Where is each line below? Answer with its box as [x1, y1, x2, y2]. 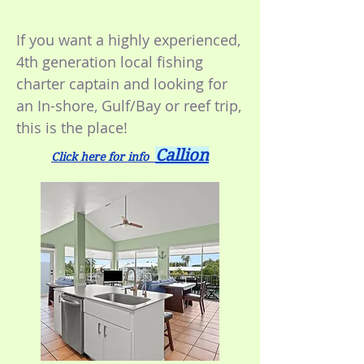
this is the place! [16, 118, 128, 137]
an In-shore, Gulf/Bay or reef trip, [16, 96, 241, 115]
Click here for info [51, 149, 155, 164]
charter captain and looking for [16, 74, 227, 93]
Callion [155, 146, 209, 165]
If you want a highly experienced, [16, 30, 240, 50]
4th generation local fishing [16, 52, 203, 71]
